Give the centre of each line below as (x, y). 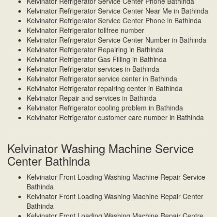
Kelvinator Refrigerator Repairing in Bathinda (95, 50)
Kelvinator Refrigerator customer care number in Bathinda (115, 117)
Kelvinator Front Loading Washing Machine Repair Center (115, 196)
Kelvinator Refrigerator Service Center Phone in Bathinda (114, 21)
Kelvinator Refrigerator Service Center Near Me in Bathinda (117, 11)
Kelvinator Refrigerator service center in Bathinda (102, 79)
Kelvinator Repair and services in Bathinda (92, 98)
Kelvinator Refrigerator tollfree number (85, 30)
